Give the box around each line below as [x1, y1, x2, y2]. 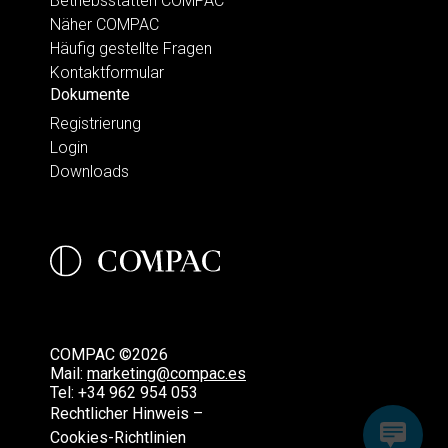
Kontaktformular [50, 63, 164, 82]
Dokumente [50, 85, 130, 104]
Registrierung [50, 114, 141, 133]
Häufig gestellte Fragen [50, 39, 212, 58]
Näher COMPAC [50, 15, 159, 34]
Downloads [50, 162, 129, 181]
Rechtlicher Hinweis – [50, 404, 203, 423]
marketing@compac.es [87, 364, 246, 383]
